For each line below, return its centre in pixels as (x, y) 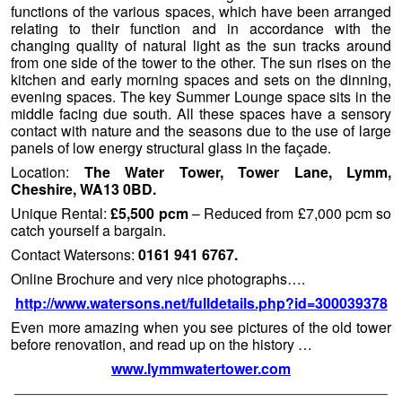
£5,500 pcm (149, 214)
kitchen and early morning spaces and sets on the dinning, (201, 80)
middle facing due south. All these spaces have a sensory (201, 114)
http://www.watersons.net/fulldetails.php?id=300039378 (201, 303)
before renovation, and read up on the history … (162, 344)
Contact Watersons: (74, 255)
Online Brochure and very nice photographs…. (158, 279)
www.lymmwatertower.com (201, 368)
